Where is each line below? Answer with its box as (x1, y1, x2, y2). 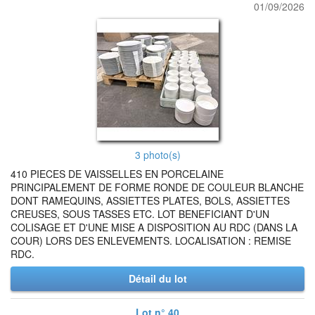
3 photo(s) (134, 148, 181, 162)
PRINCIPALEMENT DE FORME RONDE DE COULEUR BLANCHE (11, 180, 304, 194)
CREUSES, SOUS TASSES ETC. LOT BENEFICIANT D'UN (11, 207, 269, 221)
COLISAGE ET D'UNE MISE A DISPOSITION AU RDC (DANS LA (11, 220, 297, 234)
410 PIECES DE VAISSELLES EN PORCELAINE (11, 167, 224, 181)
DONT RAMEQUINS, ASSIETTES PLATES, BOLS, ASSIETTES (11, 193, 290, 207)
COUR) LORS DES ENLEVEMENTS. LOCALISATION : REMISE (11, 233, 291, 247)
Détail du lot (128, 271, 187, 285)
